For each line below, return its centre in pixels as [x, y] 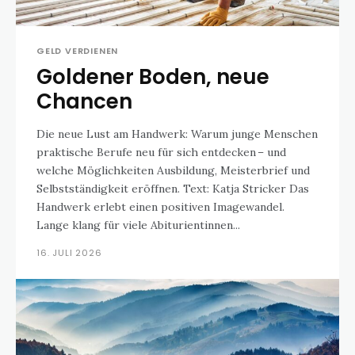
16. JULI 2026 [69, 253]
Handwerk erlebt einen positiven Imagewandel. [160, 207]
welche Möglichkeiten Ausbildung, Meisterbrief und [173, 170]
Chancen [84, 101]
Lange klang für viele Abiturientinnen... [138, 225]
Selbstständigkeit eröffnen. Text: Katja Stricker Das [110, 189]
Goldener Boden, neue [153, 77]
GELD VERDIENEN [78, 51]
